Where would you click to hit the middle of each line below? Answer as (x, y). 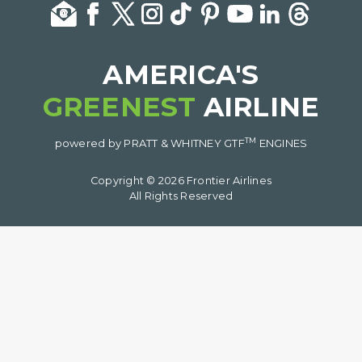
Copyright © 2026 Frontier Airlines (181, 181)
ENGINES (282, 143)
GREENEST (119, 107)
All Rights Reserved (181, 196)
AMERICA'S (181, 75)
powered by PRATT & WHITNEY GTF (149, 143)
